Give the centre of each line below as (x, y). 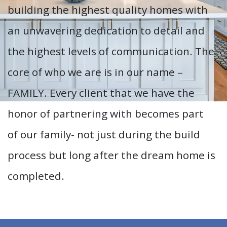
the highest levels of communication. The (111, 51)
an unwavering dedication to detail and (106, 30)
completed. (36, 176)
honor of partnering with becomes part (106, 113)
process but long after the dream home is (111, 155)
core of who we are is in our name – (95, 72)
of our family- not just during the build (104, 134)
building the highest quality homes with (108, 10)
